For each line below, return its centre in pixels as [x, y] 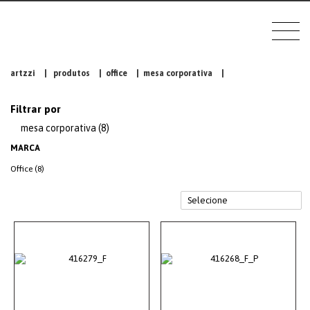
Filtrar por [36, 109]
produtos [72, 73]
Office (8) [27, 169]
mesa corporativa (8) [65, 128]
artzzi [23, 73]
